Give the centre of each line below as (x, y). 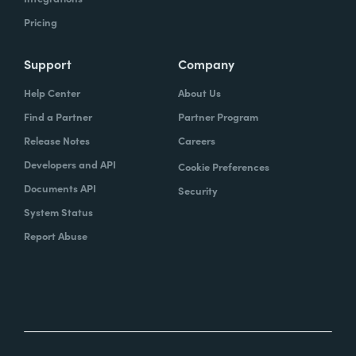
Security (198, 190)
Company (206, 64)
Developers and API (70, 164)
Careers (197, 140)
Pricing (41, 22)
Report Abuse (56, 236)
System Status (58, 212)
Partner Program (218, 116)
